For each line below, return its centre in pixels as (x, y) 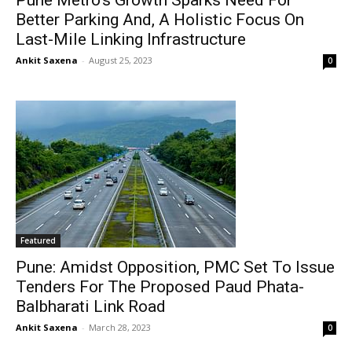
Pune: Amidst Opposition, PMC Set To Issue (175, 267)
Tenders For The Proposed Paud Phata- (160, 287)
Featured (38, 240)
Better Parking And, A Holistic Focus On (160, 20)
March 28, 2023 (120, 327)
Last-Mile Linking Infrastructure (131, 39)
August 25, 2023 (121, 60)
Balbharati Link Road (91, 306)
